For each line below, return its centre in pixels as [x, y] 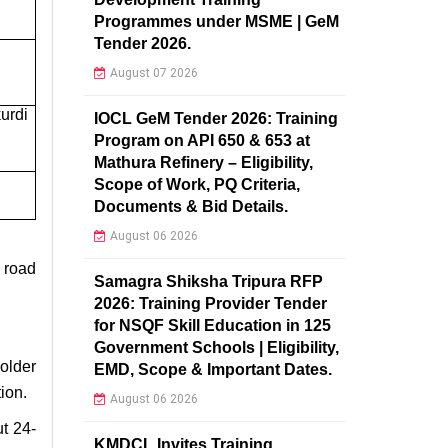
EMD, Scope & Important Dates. [212, 369]
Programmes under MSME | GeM [216, 21]
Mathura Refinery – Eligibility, [203, 162]
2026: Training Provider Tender [210, 303]
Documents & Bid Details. [190, 206]
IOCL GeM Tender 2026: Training [215, 118]
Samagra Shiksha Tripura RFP [208, 281]
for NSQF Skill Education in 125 [212, 325]
